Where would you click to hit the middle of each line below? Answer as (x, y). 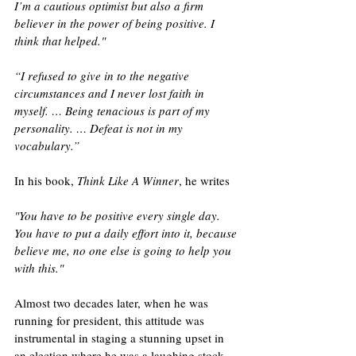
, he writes (206, 180)
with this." (39, 267)
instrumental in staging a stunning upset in (121, 337)
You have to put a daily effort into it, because (127, 232)
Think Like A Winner (128, 180)
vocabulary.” (48, 145)
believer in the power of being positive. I (116, 23)
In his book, (46, 180)
